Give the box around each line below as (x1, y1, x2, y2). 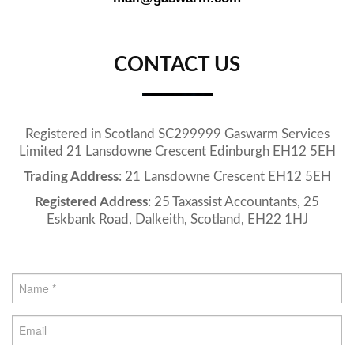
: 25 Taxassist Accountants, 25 (148, 195, 319, 209)
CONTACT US (114, 55, 240, 76)
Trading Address (23, 170, 119, 184)
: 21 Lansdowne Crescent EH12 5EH (118, 170, 331, 184)
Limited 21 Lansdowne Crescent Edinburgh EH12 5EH (18, 145, 336, 159)
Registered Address (35, 195, 148, 209)
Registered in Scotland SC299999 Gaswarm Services (24, 127, 330, 141)
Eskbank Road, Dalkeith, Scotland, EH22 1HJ (46, 213, 308, 227)
